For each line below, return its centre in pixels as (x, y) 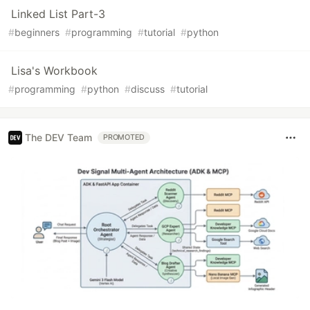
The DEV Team (58, 138)
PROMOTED (124, 137)
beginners (37, 32)
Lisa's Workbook (54, 70)
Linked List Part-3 (58, 13)
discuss (148, 89)
